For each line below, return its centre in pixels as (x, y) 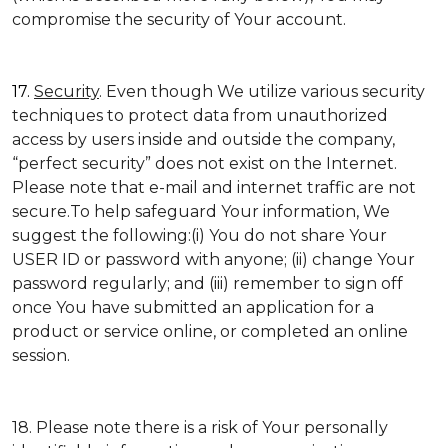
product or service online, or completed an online (210, 331)
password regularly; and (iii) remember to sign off (207, 283)
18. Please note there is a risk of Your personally (200, 427)
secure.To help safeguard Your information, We (201, 211)
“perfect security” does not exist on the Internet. (204, 163)
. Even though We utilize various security (262, 91)
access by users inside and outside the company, (203, 139)
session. (41, 355)
